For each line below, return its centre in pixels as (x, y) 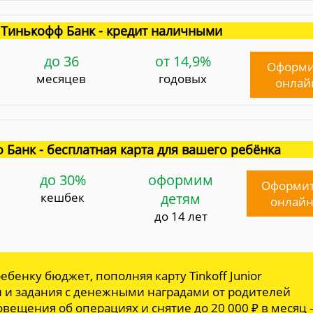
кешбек (63, 197)
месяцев (61, 78)
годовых (183, 78)
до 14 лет (181, 216)
